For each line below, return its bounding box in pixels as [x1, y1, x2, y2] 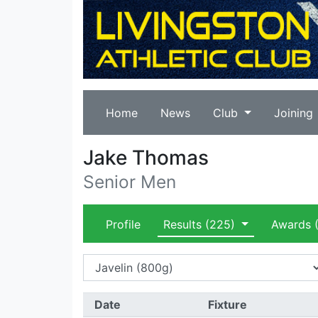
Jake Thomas [83, 146, 209, 170]
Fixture [207, 297, 247, 312]
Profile [106, 217, 141, 231]
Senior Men [83, 171, 176, 192]
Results [163, 217, 202, 231]
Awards [270, 217, 311, 231]
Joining [273, 106, 313, 120]
